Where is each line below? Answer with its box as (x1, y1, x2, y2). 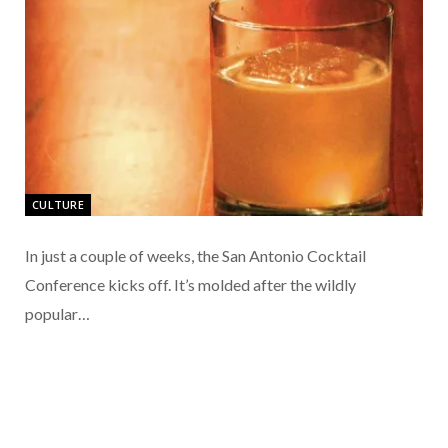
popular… (25, 304, 90, 324)
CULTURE (32, 197, 84, 213)
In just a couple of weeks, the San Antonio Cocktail (25, 246, 366, 266)
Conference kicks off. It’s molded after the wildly (25, 275, 356, 295)
